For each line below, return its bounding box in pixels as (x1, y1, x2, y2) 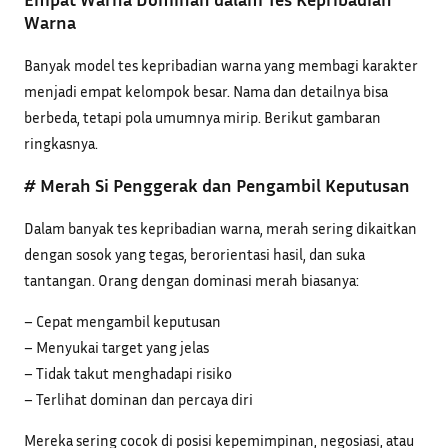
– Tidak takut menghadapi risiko (24, 364, 232, 383)
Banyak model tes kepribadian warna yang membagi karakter (24, 55, 418, 74)
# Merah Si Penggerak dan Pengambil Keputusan (24, 173, 410, 196)
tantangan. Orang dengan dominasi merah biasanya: (24, 270, 359, 289)
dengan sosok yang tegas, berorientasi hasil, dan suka (24, 244, 365, 263)
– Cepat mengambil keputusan (24, 312, 221, 331)
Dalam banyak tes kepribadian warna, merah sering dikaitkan (24, 218, 417, 237)
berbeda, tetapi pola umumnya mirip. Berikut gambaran (24, 107, 381, 126)
